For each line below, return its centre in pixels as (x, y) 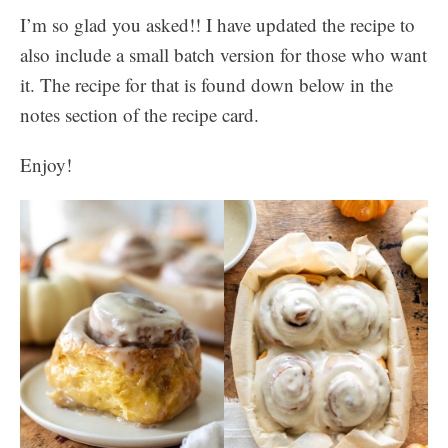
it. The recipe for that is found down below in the (206, 84)
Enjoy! (46, 164)
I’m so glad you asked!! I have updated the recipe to (217, 24)
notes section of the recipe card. (139, 114)
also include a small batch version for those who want (223, 54)
